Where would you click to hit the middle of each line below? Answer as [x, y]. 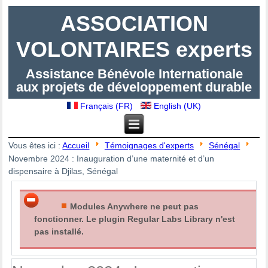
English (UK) [176, 106]
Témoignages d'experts [149, 146]
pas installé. [59, 231]
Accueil [76, 146]
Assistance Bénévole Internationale [134, 74]
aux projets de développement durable [134, 87]
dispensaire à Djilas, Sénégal [63, 171]
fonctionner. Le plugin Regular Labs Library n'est [135, 219]
